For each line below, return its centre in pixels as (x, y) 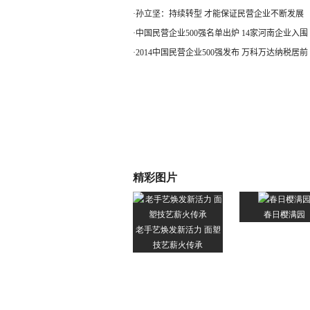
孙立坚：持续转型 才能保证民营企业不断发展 (220, 14)
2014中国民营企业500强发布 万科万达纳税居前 (222, 53)
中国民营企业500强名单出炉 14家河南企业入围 (222, 33)
